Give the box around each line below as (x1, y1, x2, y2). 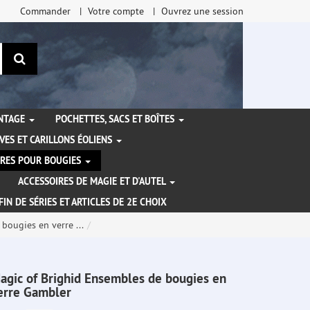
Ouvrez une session (161, 5, 244, 17)
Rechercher (24, 50, 84, 66)
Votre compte (88, 5, 144, 17)
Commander (20, 5, 71, 17)
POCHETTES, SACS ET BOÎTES (55, 113, 177, 126)
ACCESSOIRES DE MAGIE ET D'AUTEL (18, 175, 168, 188)
